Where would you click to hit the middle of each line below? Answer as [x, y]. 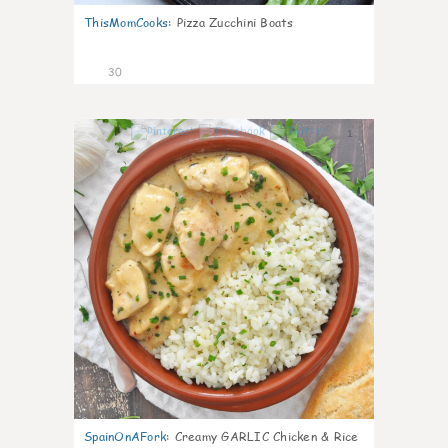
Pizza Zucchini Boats [235, 22]
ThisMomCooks [126, 22]
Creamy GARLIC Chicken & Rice [266, 436]
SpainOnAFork [125, 436]
